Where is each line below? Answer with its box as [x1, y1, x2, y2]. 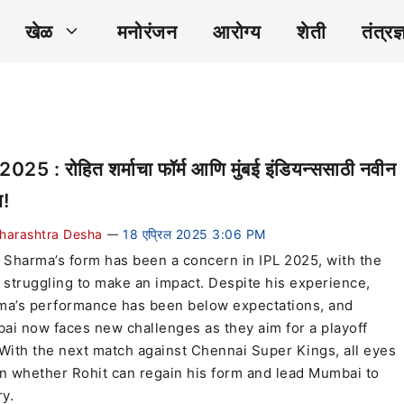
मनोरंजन [116, 20, 177, 43]
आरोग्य [213, 20, 261, 43]
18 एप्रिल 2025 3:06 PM [123, 226, 266, 242]
